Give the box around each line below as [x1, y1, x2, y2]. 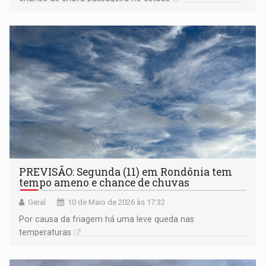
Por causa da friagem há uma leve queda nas [19, 214, 195, 224]
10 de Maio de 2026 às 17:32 [68, 198, 166, 207]
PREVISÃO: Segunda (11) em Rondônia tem [19, 165, 233, 179]
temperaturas [19, 227, 72, 237]
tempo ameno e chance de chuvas [19, 176, 190, 190]
